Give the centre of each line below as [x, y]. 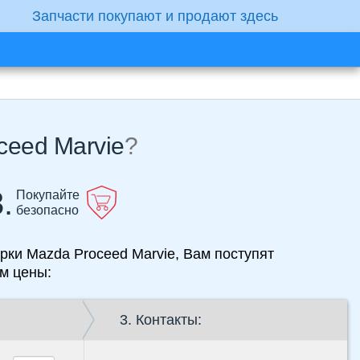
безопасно [47, 211]
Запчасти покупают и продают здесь [155, 16]
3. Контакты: [161, 320]
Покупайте [47, 195]
